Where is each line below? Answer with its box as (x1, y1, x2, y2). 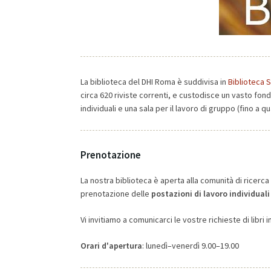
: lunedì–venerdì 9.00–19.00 (142, 240, 239, 251)
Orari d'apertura (80, 240, 142, 251)
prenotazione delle (80, 188, 151, 199)
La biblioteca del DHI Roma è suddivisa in (80, 76, 228, 87)
